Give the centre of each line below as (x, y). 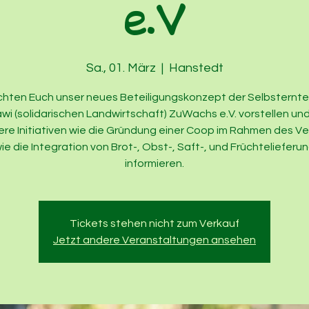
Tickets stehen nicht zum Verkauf (154, 223)
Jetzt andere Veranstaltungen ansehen (154, 240)
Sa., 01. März (121, 68)
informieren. (154, 163)
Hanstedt (196, 68)
